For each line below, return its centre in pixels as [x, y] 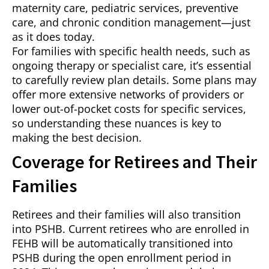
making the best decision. [77, 138]
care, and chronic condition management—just [131, 23]
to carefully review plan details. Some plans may [134, 80]
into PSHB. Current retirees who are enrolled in [131, 229]
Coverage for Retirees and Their [134, 162]
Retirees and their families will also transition [126, 215]
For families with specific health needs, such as [131, 51]
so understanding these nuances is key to [117, 123]
